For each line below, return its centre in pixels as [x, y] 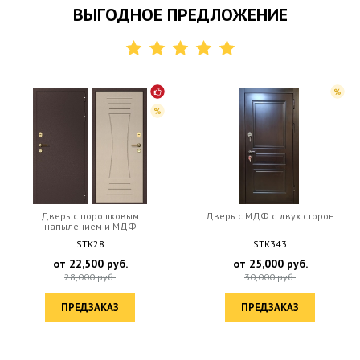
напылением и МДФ [90, 226]
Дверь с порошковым [90, 215]
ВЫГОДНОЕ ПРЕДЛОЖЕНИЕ [180, 14]
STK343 [270, 243]
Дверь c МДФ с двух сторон [270, 215]
